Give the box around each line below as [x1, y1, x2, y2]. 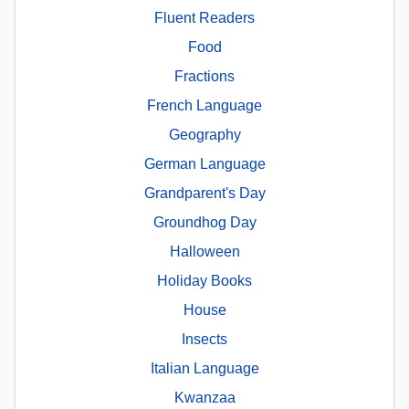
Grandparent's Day [143, 185, 266, 202]
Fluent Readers [154, 10, 255, 26]
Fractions [174, 68, 235, 85]
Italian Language [150, 361, 259, 377]
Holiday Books [157, 273, 252, 289]
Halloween [169, 244, 240, 260]
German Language [143, 156, 266, 173]
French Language [147, 98, 262, 114]
